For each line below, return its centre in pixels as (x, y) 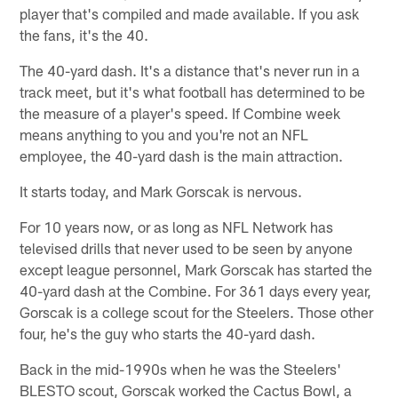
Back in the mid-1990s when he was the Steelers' (181, 369)
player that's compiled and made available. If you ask (190, 14)
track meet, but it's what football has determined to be (193, 92)
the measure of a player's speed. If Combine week (180, 113)
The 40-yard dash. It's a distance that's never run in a (190, 71)
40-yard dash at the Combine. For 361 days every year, (196, 291)
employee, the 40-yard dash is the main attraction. (182, 156)
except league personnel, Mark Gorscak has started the (196, 270)
